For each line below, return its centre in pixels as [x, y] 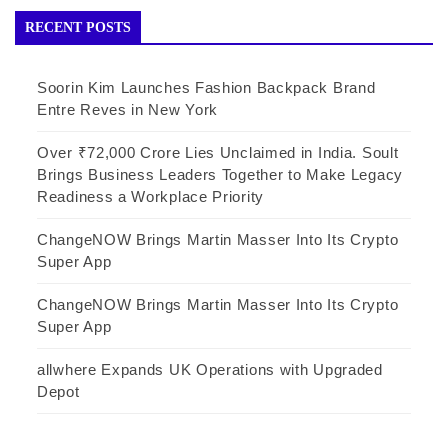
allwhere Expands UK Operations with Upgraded [210, 370]
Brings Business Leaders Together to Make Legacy [220, 175]
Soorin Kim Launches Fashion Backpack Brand [206, 88]
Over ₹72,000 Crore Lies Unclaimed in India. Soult [218, 153]
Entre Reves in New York [128, 110]
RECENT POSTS [78, 28]
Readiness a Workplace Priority [150, 197]
